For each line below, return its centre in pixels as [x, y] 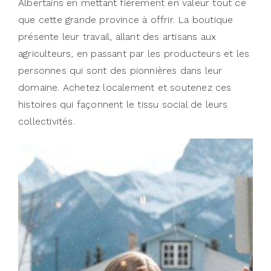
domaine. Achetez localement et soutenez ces [125, 87]
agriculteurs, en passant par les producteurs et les [134, 53]
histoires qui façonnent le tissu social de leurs [123, 104]
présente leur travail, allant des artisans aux [117, 36]
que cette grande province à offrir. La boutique [126, 19]
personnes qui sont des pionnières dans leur [120, 70]
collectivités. [47, 121]
